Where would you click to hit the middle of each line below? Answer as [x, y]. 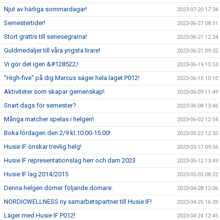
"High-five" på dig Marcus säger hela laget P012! [72, 78]
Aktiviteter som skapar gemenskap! [54, 91]
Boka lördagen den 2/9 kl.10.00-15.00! [57, 133]
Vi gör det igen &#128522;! [41, 64]
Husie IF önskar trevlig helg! [43, 146]
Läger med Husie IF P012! [40, 215]
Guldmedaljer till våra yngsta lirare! [52, 50]
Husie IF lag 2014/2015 [36, 174]
